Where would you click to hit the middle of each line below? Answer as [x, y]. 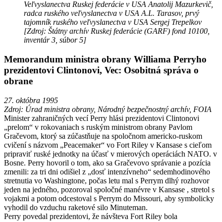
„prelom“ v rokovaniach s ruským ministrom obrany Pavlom [98, 127]
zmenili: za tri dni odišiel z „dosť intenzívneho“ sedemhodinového [107, 171]
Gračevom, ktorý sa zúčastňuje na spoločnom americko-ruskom [103, 136]
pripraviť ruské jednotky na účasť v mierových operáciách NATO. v [111, 154]
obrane [18, 81]
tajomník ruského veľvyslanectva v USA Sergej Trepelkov [113, 22]
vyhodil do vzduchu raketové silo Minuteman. [76, 207]
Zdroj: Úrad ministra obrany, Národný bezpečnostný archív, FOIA [108, 109]
